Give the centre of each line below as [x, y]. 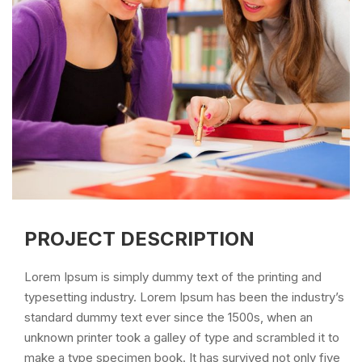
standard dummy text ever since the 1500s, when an [168, 317]
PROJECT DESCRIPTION [139, 239]
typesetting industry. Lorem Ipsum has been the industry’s [184, 297]
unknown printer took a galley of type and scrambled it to [182, 337]
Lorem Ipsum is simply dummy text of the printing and [173, 277]
